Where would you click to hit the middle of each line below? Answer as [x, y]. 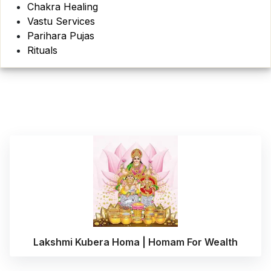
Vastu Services [61, 21]
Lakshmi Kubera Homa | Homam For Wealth [135, 242]
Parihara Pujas [61, 35]
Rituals [42, 50]
